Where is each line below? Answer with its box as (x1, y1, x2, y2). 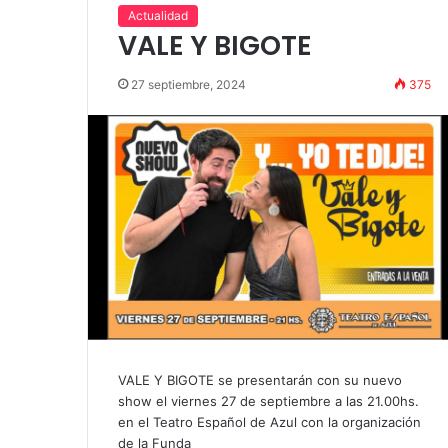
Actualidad (128, 7, 188, 23)
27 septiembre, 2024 (131, 76, 246, 92)
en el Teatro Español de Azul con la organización (118, 413, 421, 430)
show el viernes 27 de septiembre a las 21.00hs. (118, 392, 419, 409)
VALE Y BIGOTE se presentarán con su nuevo (118, 371, 402, 388)
